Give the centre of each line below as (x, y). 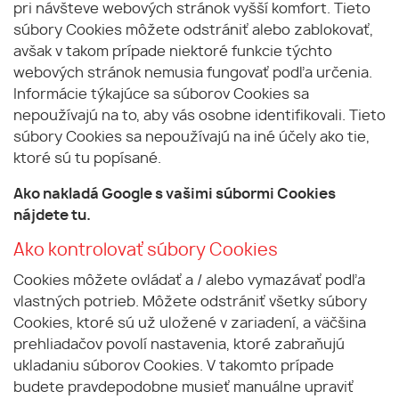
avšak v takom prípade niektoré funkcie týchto (173, 52)
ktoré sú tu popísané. (87, 159)
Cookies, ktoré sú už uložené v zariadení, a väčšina (190, 323)
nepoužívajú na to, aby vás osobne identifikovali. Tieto (199, 116)
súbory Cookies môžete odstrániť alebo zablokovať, (193, 30)
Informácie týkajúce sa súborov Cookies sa (161, 94)
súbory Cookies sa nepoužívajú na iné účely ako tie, (191, 137)
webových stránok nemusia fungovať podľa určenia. (193, 73)
